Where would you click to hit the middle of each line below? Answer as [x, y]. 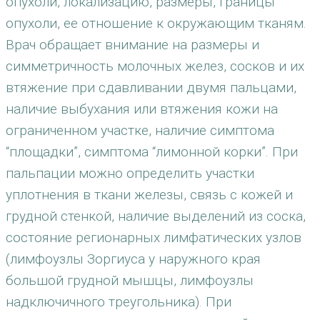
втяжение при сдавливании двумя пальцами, [151, 87]
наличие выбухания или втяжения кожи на [142, 109]
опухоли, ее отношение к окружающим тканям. [156, 23]
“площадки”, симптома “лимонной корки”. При [152, 152]
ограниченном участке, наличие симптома [140, 130]
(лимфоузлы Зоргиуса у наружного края [133, 259]
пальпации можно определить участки [130, 173]
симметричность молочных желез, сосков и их [155, 66]
